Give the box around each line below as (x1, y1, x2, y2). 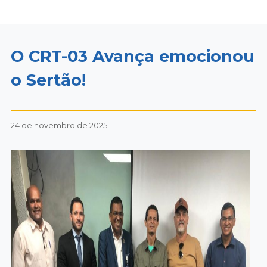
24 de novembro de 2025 (10, 120, 107, 130)
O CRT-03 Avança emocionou (10, 46, 254, 66)
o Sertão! (10, 70, 86, 90)
